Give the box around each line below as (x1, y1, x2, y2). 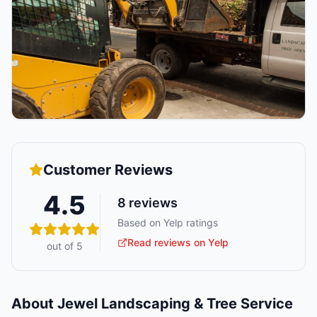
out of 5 (46, 240, 83, 253)
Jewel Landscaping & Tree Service (57, 295, 293, 313)
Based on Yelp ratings (117, 216, 218, 229)
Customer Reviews (43, 161, 173, 179)
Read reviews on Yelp (127, 236, 229, 248)
